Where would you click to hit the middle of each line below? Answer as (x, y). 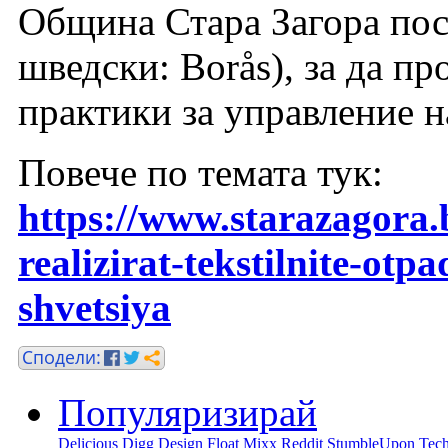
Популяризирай (187, 412)
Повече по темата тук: (200, 172)
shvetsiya (94, 307)
